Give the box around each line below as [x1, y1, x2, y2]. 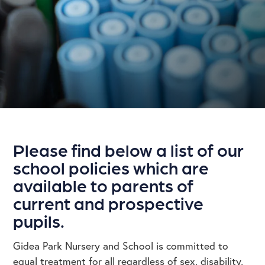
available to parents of [13, 174, 194, 195]
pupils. [13, 210, 69, 231]
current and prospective [13, 192, 204, 213]
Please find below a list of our [13, 139, 244, 160]
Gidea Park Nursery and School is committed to [13, 239, 229, 253]
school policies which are [13, 157, 209, 177]
